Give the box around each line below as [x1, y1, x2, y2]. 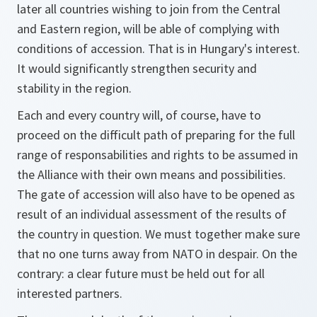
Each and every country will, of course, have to [17, 107, 261, 123]
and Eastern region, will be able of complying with [17, 21, 279, 37]
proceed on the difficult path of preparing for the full [17, 127, 295, 143]
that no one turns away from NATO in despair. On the [17, 246, 297, 262]
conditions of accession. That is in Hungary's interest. [17, 40, 300, 57]
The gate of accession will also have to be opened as [17, 186, 295, 202]
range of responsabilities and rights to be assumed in [17, 146, 298, 163]
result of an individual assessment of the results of [17, 206, 287, 222]
